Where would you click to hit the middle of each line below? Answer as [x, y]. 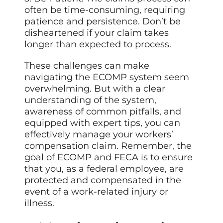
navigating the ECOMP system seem [107, 77]
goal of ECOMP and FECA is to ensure [109, 158]
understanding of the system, [91, 100]
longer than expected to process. [98, 45]
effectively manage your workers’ [99, 135]
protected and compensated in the [103, 180]
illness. [40, 203]
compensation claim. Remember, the [108, 146]
